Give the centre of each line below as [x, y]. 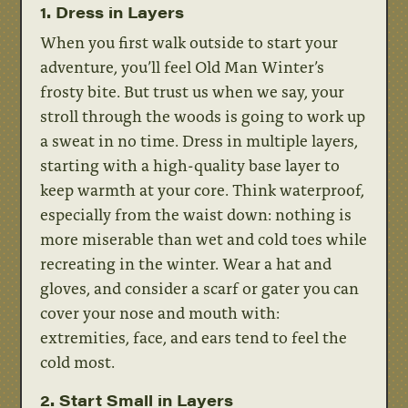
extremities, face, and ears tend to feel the [194, 337]
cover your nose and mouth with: [160, 313]
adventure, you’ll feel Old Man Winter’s [183, 67]
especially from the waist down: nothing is [196, 214]
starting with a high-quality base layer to [190, 165]
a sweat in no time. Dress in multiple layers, [199, 141]
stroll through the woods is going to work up [203, 116]
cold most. [78, 362]
